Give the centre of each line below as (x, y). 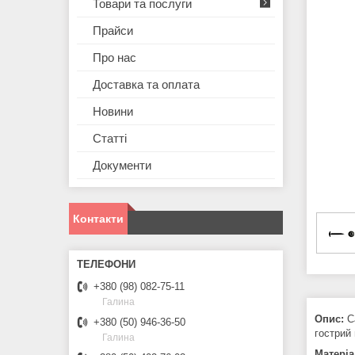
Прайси (113, 31)
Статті (110, 139)
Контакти (98, 219)
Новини (113, 112)
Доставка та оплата (146, 85)
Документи (122, 166)
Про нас (115, 58)
